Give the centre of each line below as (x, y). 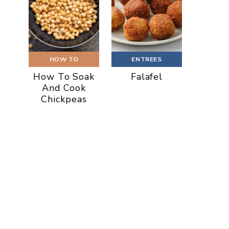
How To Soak (64, 76)
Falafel (147, 76)
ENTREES (147, 59)
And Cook (64, 88)
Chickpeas (64, 99)
